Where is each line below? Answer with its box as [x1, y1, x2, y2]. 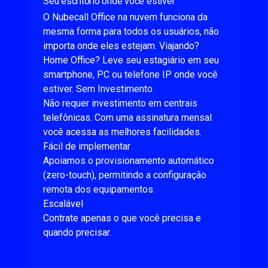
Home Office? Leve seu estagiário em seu [43, 54, 219, 66]
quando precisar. [43, 227, 111, 238]
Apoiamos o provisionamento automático [43, 155, 214, 166]
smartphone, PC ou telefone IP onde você [43, 69, 218, 80]
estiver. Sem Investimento [43, 83, 153, 95]
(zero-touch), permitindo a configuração [43, 169, 206, 181]
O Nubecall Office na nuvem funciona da [43, 11, 208, 23]
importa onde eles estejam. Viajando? [43, 40, 199, 51]
